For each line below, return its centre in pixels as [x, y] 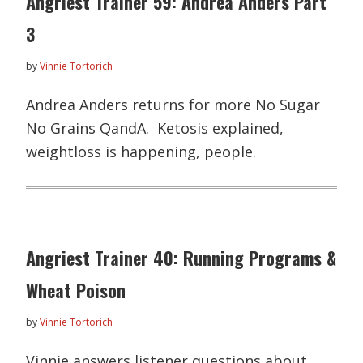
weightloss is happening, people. [141, 152]
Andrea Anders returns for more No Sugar [173, 105]
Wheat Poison [76, 290]
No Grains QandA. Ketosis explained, [155, 128]
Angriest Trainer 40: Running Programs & [181, 257]
